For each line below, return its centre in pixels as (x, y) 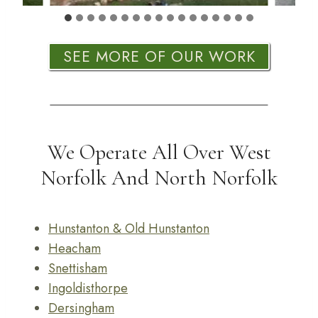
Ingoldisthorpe (88, 288)
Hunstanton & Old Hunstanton (129, 228)
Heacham (75, 248)
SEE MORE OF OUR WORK (159, 56)
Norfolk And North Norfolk (159, 177)
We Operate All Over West (159, 152)
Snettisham (78, 268)
